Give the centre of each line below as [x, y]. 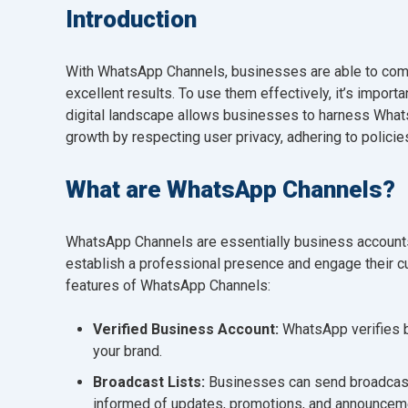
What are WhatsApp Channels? [230, 189]
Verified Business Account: [188, 329]
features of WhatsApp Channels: [168, 285]
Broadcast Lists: [149, 382]
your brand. [127, 351]
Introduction [131, 19]
